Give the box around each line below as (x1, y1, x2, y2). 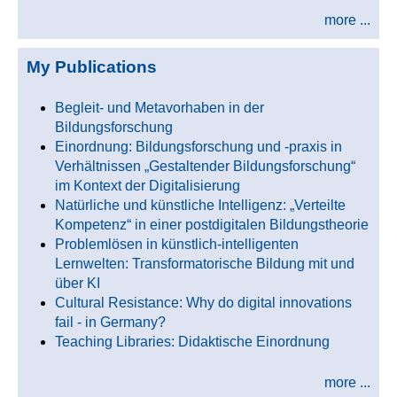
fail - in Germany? (55, 315, 166, 330)
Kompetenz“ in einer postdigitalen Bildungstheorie (55, 217, 369, 232)
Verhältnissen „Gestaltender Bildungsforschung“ (55, 159, 355, 174)
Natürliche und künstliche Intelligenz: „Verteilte (55, 198, 346, 213)
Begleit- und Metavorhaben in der (55, 100, 264, 115)
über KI (55, 276, 100, 291)
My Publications (27, 58, 157, 76)
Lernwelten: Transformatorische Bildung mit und (55, 256, 354, 271)
